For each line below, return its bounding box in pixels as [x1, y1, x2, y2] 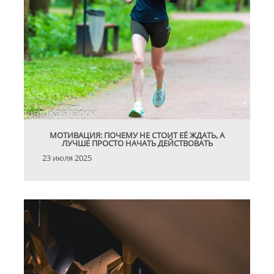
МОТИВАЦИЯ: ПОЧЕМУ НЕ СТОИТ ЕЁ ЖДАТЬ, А [50, 130, 224, 141]
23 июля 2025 [42, 152, 92, 164]
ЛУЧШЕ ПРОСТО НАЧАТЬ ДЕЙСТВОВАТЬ [61, 138, 213, 149]
